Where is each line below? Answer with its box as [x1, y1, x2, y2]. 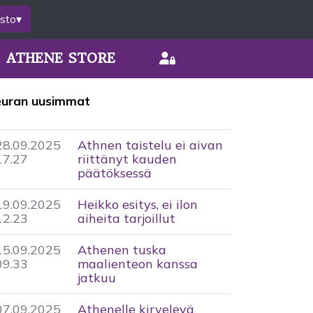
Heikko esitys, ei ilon [78, 196, 198, 212]
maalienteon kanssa [78, 256, 198, 272]
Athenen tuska [78, 242, 166, 258]
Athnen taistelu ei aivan [78, 137, 223, 153]
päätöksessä [78, 165, 152, 181]
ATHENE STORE [6, 50, 115, 66]
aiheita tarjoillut [78, 210, 175, 226]
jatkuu [78, 270, 116, 286]
